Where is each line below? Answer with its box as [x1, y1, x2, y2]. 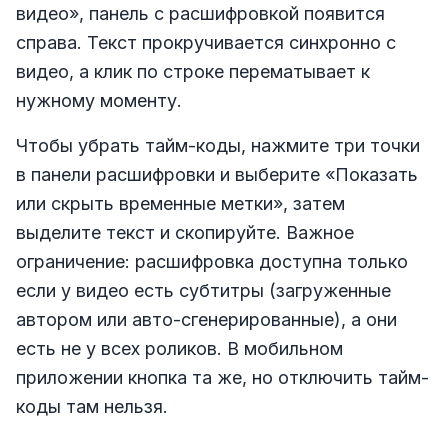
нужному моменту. [16, 89, 182, 111]
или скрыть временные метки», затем [16, 192, 345, 214]
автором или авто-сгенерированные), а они [16, 308, 397, 330]
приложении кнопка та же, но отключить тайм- [16, 366, 429, 388]
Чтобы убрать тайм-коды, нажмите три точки [16, 134, 420, 156]
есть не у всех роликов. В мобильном [16, 337, 343, 359]
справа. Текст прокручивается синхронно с [16, 31, 396, 53]
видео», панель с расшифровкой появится [16, 2, 385, 24]
